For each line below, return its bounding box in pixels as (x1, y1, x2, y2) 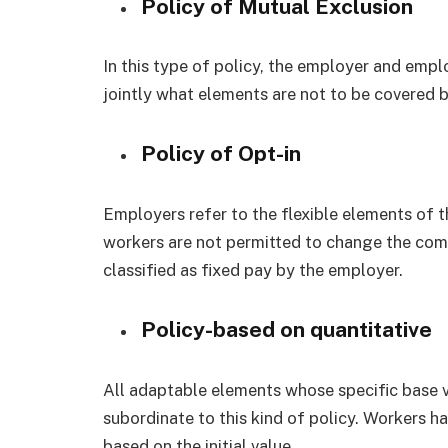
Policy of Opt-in (141, 141, 301, 167)
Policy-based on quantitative (141, 317, 432, 343)
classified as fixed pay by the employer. (103, 260, 403, 281)
